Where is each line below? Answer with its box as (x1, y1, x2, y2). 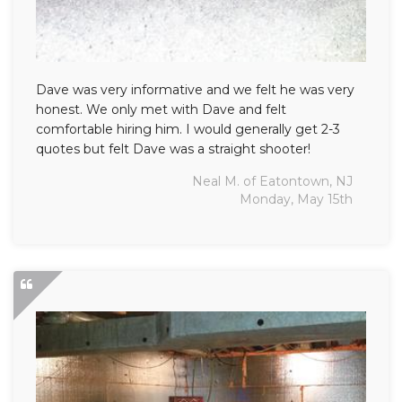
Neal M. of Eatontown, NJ (192, 172, 353, 189)
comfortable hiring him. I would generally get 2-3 (36, 120, 340, 137)
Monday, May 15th (240, 190, 353, 207)
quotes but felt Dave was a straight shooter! (36, 140, 310, 157)
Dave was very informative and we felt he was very (36, 81, 354, 98)
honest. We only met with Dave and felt (36, 100, 286, 118)
